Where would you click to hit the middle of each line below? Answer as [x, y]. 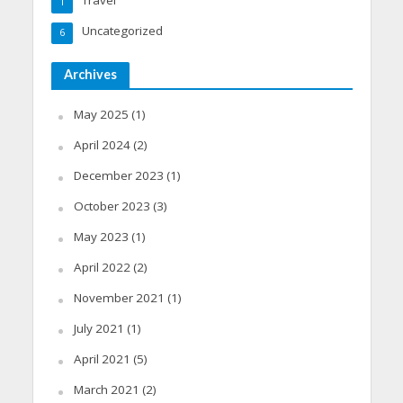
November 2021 [119, 297]
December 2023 [118, 175]
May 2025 [101, 114]
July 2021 [99, 328]
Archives [90, 74]
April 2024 [102, 144]
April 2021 [102, 358]
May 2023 [101, 236]
